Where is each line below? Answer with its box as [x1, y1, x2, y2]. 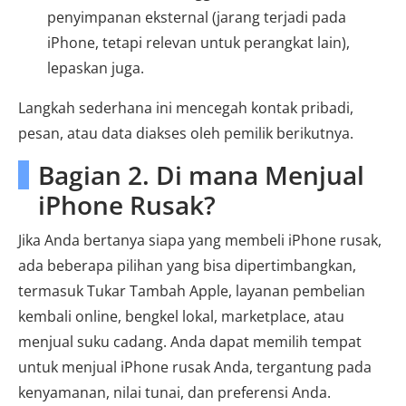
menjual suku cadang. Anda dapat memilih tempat [18, 331, 362, 352]
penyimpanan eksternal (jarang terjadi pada [47, 6, 346, 27]
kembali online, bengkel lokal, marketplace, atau [18, 305, 344, 326]
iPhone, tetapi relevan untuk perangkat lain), [47, 32, 350, 53]
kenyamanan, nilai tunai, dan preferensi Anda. [18, 382, 331, 402]
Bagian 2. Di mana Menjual [38, 157, 364, 192]
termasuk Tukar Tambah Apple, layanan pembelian [18, 280, 365, 301]
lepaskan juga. [47, 57, 144, 78]
